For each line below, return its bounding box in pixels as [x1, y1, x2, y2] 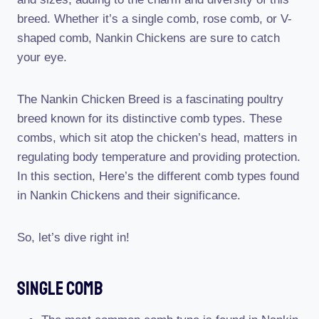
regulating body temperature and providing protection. [17, 150, 300, 164]
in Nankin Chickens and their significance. [17, 189, 241, 202]
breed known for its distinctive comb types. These [17, 112, 282, 125]
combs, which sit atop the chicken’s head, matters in [17, 131, 297, 145]
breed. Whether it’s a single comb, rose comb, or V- [17, 12, 292, 26]
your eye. [17, 51, 67, 64]
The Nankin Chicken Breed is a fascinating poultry [17, 93, 283, 106]
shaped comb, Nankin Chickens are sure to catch [17, 31, 280, 45]
